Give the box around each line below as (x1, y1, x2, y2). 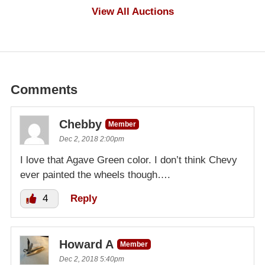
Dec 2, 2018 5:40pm (59, 254, 124, 263)
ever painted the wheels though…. (20, 169, 170, 180)
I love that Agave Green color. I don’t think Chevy (20, 154, 237, 166)
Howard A (59, 237, 114, 251)
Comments (11, 82, 77, 97)
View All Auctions (91, 5, 174, 17)
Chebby (59, 117, 102, 131)
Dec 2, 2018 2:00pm (59, 134, 124, 143)
